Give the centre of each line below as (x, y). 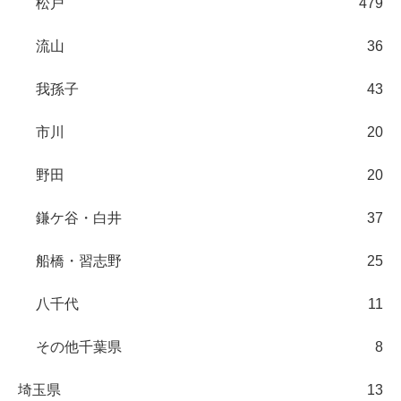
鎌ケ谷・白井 (79, 218)
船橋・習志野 (79, 261)
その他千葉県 (79, 347)
